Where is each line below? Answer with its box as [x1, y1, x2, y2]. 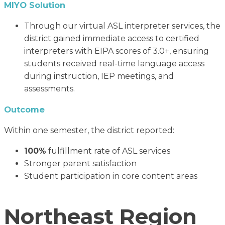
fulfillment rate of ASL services [46, 146, 170, 156]
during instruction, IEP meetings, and [24, 71, 174, 81]
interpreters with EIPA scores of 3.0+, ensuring [24, 46, 209, 56]
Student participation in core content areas [24, 171, 197, 181]
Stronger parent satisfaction [24, 159, 137, 169]
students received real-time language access [24, 58, 204, 68]
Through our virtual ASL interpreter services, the [24, 21, 220, 31]
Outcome [4, 104, 45, 115]
